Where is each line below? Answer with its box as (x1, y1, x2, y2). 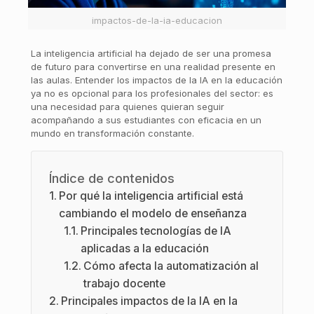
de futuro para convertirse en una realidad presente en (30, 61, 275, 72)
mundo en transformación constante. (30, 128, 194, 139)
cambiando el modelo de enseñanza (58, 207, 247, 220)
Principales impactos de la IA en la (60, 294, 238, 308)
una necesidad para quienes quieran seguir (30, 101, 224, 112)
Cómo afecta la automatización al (83, 259, 259, 273)
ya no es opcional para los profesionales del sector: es (30, 88, 273, 99)
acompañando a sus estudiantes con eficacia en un (30, 114, 261, 125)
